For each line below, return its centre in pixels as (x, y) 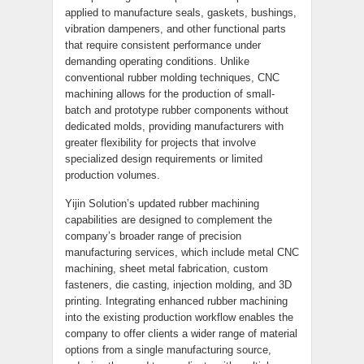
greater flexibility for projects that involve (160, 143)
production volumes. (113, 175)
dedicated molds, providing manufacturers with (174, 126)
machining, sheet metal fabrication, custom (167, 269)
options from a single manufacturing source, (168, 350)
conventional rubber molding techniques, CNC (172, 78)
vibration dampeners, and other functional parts (175, 29)
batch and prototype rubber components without (177, 110)
